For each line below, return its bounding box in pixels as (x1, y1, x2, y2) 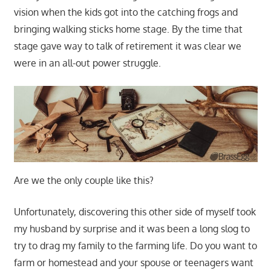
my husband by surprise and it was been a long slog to (13, 223, 250, 235)
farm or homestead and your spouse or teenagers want (13, 256, 253, 269)
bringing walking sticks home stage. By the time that (13, 23, 243, 36)
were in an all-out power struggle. (13, 57, 161, 70)
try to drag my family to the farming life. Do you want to (13, 240, 257, 252)
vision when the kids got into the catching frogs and (13, 6, 238, 19)
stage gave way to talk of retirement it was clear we (13, 40, 241, 53)
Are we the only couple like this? (13, 174, 154, 187)
